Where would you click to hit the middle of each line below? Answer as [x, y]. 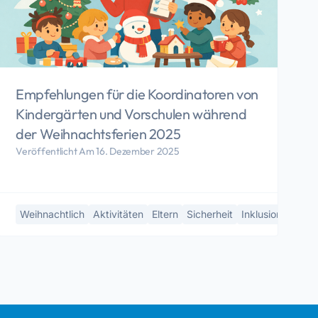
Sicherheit [210, 214]
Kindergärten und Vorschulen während [131, 114]
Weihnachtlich [53, 214]
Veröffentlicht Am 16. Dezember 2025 [98, 151]
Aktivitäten [119, 214]
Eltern [165, 214]
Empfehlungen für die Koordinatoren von [137, 94]
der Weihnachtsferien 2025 [98, 133]
